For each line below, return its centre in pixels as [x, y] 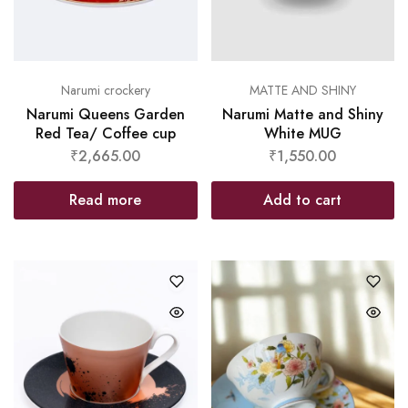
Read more [106, 200]
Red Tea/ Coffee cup [105, 134]
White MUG [302, 134]
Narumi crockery [105, 91]
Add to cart [303, 200]
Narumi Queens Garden [105, 115]
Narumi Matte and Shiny [302, 115]
